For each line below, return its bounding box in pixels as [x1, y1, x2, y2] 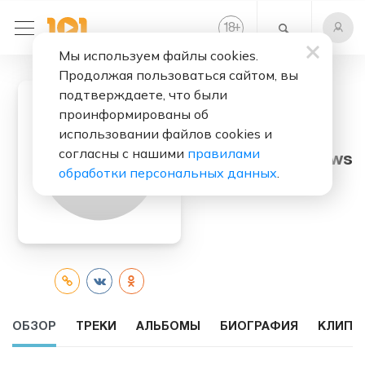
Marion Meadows [211, 152, 353, 169]
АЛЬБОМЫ [136, 321, 200, 332]
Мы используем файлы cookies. [59, 47, 258, 64]
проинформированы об [59, 106, 209, 122]
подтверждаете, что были [59, 86, 227, 103]
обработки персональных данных [59, 165, 277, 181]
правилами [187, 145, 260, 161]
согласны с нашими [59, 145, 187, 161]
